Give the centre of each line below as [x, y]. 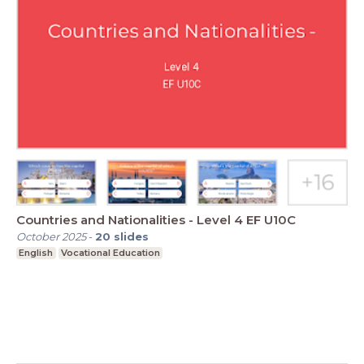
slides [131, 237]
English [36, 253]
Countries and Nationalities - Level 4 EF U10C [156, 220]
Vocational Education [110, 253]
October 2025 [51, 237]
